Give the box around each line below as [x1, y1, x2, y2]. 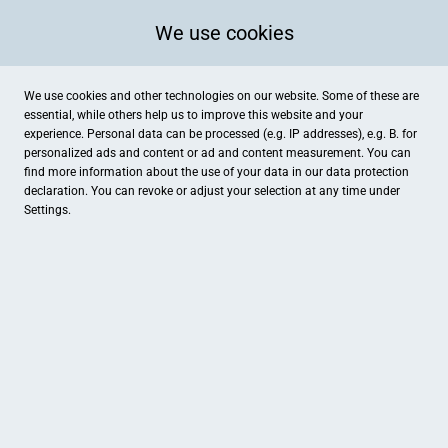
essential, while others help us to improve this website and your [24, 108, 363, 122]
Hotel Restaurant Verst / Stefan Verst [27, 399, 275, 416]
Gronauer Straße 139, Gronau [27, 422, 220, 439]
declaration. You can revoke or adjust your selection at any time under [24, 184, 400, 198]
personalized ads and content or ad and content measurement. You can [24, 146, 411, 160]
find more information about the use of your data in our [24, 165, 326, 179]
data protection [326, 165, 409, 179]
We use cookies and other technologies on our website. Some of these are [24, 89, 419, 103]
